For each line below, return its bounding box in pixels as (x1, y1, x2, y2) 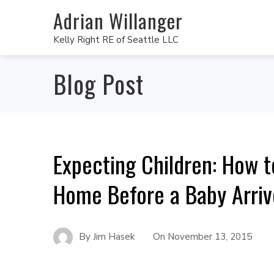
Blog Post (53, 65, 144, 102)
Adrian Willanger (53, 6, 183, 35)
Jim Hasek (93, 230, 135, 243)
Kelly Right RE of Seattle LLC (53, 33, 179, 46)
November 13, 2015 (168, 230, 252, 243)
